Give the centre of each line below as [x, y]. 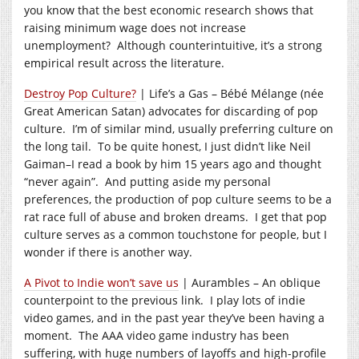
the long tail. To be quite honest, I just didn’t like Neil [167, 146]
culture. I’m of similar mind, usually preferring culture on [179, 128]
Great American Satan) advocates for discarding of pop [171, 111]
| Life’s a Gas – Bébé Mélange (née [230, 93]
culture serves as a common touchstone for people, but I [175, 234]
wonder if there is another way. [108, 252]
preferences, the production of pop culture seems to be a [178, 199]
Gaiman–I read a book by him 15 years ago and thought [173, 163]
